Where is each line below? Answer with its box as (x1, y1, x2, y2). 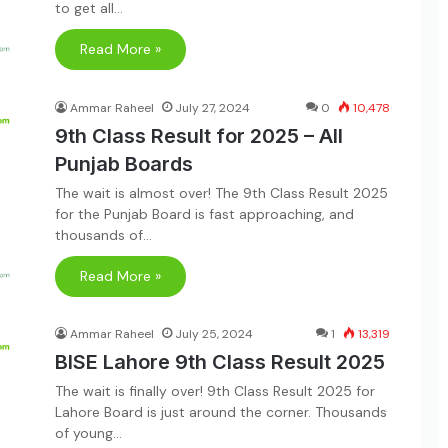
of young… (55, 424, 122, 442)
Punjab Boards (55, 151, 193, 176)
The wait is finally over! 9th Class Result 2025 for (55, 382, 375, 400)
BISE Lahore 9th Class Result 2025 (55, 350, 385, 374)
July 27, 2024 (175, 99, 250, 116)
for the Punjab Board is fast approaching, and (55, 204, 354, 223)
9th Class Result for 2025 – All (55, 123, 343, 148)
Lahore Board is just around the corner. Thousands (55, 403, 387, 421)
